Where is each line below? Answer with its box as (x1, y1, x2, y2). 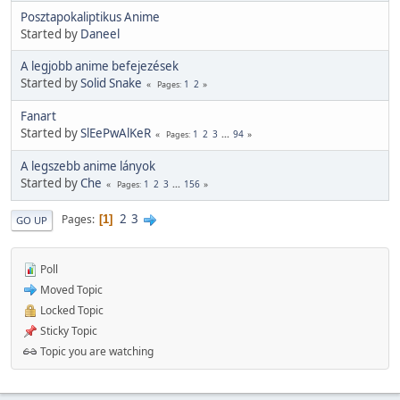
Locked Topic (37, 302, 104, 318)
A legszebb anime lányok (21, 157, 155, 174)
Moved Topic (37, 281, 103, 297)
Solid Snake (80, 74, 142, 91)
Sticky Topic (37, 322, 97, 338)
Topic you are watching (37, 343, 154, 359)
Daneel (80, 25, 120, 42)
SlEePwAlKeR (80, 124, 151, 141)
